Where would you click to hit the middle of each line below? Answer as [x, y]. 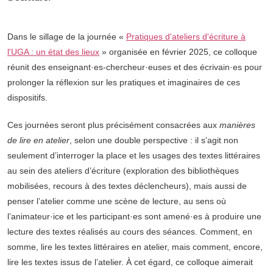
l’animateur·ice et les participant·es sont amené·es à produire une [134, 216]
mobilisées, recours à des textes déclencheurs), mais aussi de [127, 186]
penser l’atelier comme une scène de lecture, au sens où [117, 201]
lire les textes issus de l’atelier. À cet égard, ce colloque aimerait [130, 262]
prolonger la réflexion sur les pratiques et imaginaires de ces [124, 82]
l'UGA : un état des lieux [53, 51]
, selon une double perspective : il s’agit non [154, 140]
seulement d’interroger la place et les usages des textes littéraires [134, 155]
